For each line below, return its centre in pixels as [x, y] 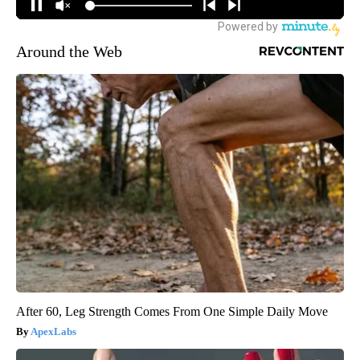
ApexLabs [53, 332]
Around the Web [69, 52]
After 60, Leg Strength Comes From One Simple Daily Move [172, 312]
